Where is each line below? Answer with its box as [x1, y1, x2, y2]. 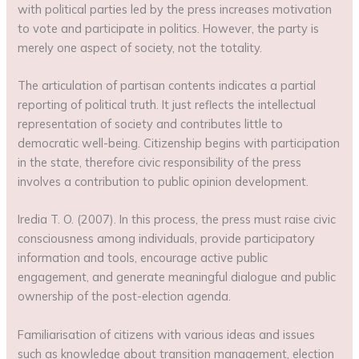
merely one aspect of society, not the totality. [18, 39, 263, 55]
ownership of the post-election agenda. [18, 288, 232, 305]
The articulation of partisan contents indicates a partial [18, 78, 317, 93]
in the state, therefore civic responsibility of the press [18, 155, 302, 170]
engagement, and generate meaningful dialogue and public [18, 269, 337, 285]
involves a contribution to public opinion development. [18, 174, 309, 189]
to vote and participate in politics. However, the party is [18, 20, 320, 36]
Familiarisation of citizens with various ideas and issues [18, 326, 316, 342]
